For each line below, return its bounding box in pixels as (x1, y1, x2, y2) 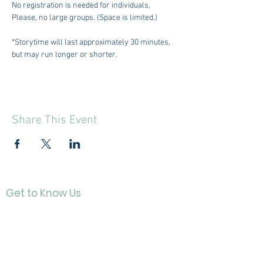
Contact (12, 207, 53, 218)
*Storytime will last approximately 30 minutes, (12, 38, 172, 48)
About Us (12, 224, 58, 235)
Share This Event (12, 113, 97, 127)
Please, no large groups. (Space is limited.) (12, 13, 157, 23)
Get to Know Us (6, 186, 81, 200)
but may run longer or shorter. (12, 50, 117, 60)
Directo (12, 241, 50, 252)
